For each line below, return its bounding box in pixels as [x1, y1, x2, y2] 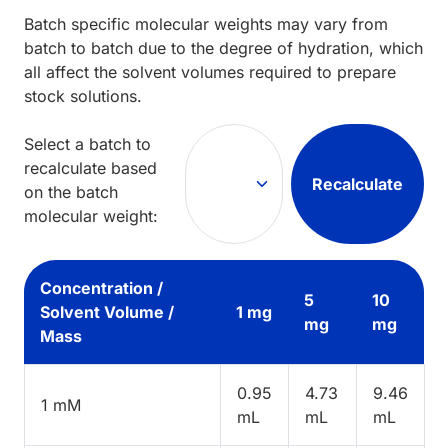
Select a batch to [24, 133, 151, 154]
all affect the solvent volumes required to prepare [24, 61, 396, 82]
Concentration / [40, 277, 163, 298]
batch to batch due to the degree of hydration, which [24, 37, 423, 58]
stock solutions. [24, 85, 142, 106]
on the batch [24, 181, 118, 202]
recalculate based [24, 157, 157, 178]
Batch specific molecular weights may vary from [24, 13, 388, 34]
